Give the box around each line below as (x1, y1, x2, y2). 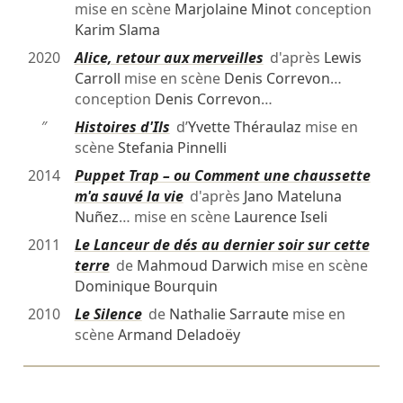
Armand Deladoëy (117, 325, 240, 345)
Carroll (74, 68, 121, 89)
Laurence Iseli (233, 207, 327, 228)
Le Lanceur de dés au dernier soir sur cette (74, 235, 370, 255)
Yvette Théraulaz (187, 117, 301, 138)
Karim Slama (74, 20, 160, 40)
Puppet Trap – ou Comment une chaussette (74, 166, 371, 186)
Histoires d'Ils (74, 117, 170, 138)
